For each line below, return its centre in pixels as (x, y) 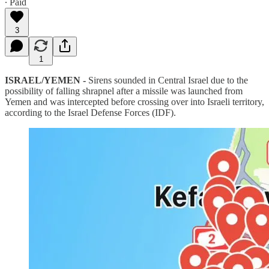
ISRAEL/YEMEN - (45, 80)
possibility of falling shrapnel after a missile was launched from (124, 91)
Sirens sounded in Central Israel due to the (167, 80)
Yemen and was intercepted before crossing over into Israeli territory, (134, 101)
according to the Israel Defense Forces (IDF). (90, 112)
